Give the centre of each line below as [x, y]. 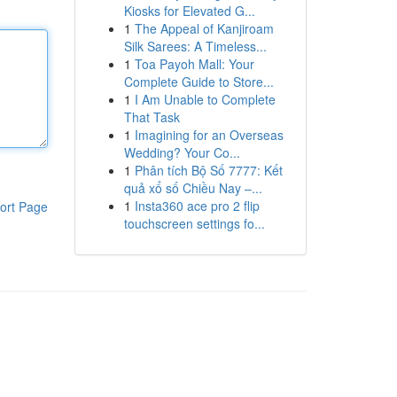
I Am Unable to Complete [205, 99]
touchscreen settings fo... [194, 223]
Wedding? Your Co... [182, 152]
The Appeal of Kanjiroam [204, 28]
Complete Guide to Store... [198, 82]
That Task [152, 117]
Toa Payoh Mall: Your [194, 64]
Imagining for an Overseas [209, 135]
